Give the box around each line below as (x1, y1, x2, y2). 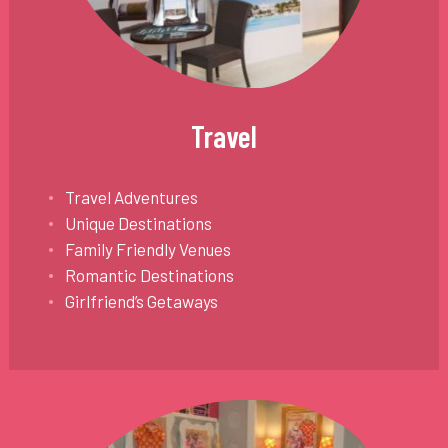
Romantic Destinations (64, 265, 234, 286)
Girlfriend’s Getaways (64, 291, 218, 312)
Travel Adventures (64, 187, 198, 208)
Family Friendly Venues (64, 239, 231, 260)
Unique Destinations (64, 213, 212, 234)
